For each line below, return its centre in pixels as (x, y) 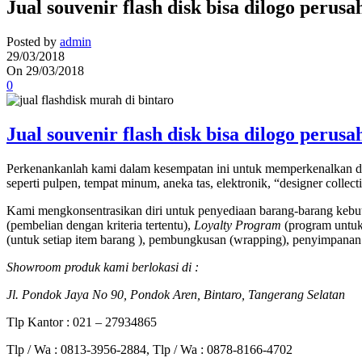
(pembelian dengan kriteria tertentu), (100, 225)
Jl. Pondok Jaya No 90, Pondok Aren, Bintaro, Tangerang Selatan (176, 295)
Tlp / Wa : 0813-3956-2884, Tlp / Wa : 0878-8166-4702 (149, 350)
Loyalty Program (238, 225)
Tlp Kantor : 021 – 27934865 (82, 322)
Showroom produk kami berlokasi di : (103, 267)
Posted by (32, 42)
